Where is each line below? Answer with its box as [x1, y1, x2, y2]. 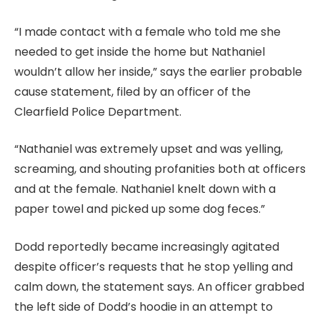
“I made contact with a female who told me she [14, 23, 281, 40]
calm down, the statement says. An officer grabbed [14, 278, 304, 295]
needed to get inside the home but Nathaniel [14, 43, 265, 60]
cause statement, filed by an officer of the [14, 83, 251, 100]
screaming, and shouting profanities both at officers [14, 161, 306, 178]
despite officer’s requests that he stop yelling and [14, 258, 293, 275]
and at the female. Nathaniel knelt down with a [14, 181, 276, 198]
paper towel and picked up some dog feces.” [14, 201, 265, 218]
